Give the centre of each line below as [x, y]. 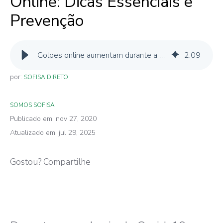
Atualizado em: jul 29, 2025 [53, 132]
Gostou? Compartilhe [50, 162]
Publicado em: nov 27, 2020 [53, 118]
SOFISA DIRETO [46, 77]
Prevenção [47, 20]
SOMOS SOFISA [32, 105]
